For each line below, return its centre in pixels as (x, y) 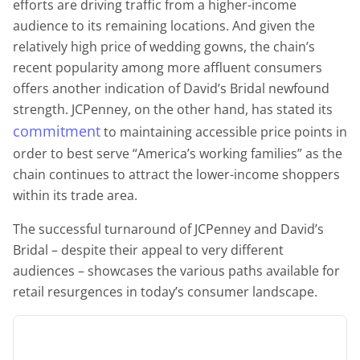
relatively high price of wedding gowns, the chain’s (164, 46)
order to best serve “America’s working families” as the (178, 153)
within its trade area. (75, 195)
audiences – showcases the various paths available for (176, 270)
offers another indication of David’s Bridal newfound (171, 88)
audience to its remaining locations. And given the (164, 25)
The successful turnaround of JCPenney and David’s (168, 229)
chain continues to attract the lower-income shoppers (176, 174)
